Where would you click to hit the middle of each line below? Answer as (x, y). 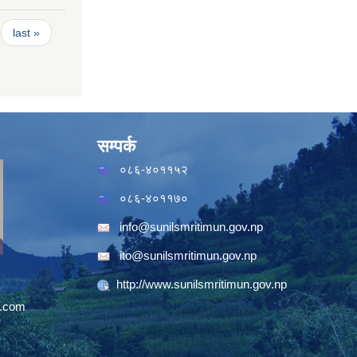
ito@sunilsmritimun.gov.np (188, 255)
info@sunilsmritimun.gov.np (191, 227)
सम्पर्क (116, 146)
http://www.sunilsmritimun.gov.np (202, 284)
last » (26, 32)
